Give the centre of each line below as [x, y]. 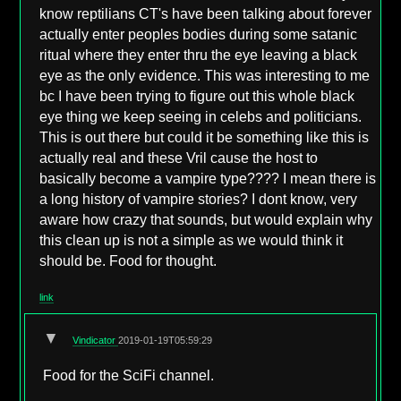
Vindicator [96, 341]
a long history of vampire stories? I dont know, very [199, 199]
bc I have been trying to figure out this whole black [197, 96]
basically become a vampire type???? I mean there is [208, 178]
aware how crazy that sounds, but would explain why [206, 219]
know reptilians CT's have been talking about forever [206, 13]
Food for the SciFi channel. [129, 375]
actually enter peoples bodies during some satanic [199, 34]
